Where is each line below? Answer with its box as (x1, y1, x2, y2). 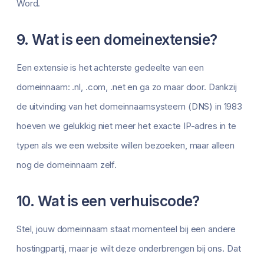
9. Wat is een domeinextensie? (16, 31, 217, 49)
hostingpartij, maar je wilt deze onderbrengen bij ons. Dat (16, 243, 241, 255)
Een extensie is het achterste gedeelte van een (16, 62, 204, 74)
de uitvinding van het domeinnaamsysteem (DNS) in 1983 (16, 101, 243, 113)
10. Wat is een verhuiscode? (16, 192, 200, 210)
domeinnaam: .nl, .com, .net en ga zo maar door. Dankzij (16, 81, 237, 93)
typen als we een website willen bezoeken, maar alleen (16, 140, 235, 151)
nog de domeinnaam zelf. (16, 159, 117, 171)
